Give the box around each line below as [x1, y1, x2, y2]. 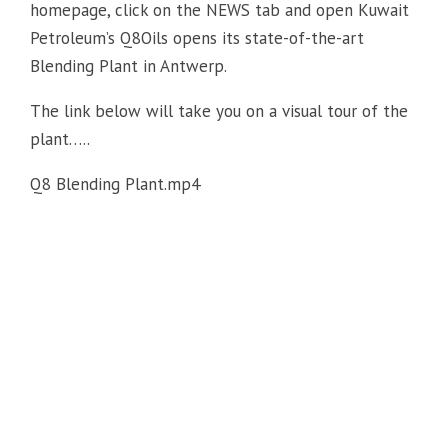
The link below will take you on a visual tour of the [30, 100, 408, 123]
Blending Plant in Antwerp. [30, 55, 227, 78]
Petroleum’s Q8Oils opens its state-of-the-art [30, 27, 364, 50]
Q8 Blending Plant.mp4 [30, 173, 200, 196]
